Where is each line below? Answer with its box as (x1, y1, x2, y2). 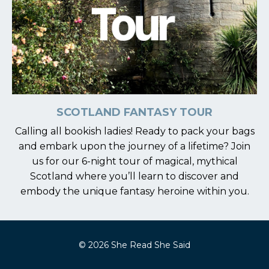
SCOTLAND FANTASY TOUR (56, 106, 213, 119)
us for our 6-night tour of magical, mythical (31, 156, 238, 167)
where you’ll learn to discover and (76, 171, 239, 182)
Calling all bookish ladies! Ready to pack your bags (14, 125, 255, 137)
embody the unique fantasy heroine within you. (20, 186, 249, 197)
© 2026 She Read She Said (79, 240, 190, 250)
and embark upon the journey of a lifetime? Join (19, 141, 250, 152)
